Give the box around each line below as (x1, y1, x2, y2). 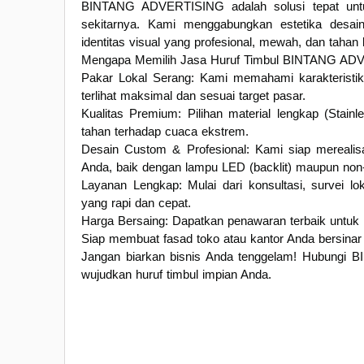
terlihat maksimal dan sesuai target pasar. (81, 88, 305, 102)
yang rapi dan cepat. (81, 195, 191, 210)
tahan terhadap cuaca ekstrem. (81, 123, 249, 138)
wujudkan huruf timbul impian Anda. (81, 266, 271, 281)
